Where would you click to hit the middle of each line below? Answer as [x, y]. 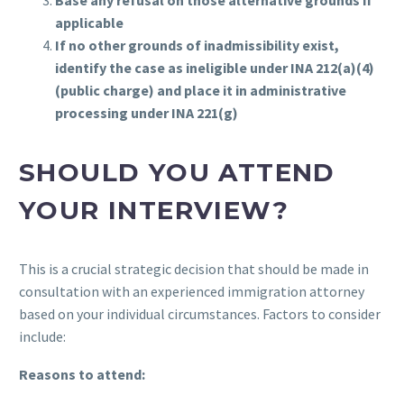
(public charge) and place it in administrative [201, 91]
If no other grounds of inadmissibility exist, [197, 46]
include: [42, 336]
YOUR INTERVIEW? [154, 210]
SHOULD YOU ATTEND [177, 172]
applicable [89, 23]
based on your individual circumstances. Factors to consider [200, 313]
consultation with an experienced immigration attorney [192, 291]
